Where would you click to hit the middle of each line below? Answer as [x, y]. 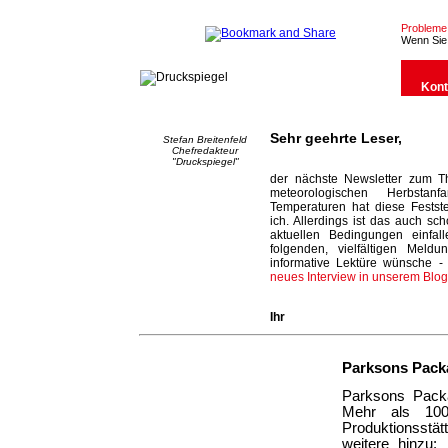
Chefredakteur [205, 150]
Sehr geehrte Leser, [336, 138]
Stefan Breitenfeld [205, 139]
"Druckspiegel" [205, 161]
